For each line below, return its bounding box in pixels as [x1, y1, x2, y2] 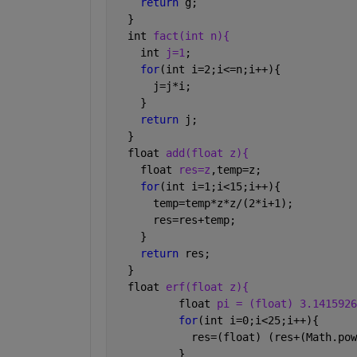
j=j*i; [114, 79, 191, 92]
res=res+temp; [114, 213, 236, 226]
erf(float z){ [165, 280, 249, 293]
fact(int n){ [152, 29, 229, 42]
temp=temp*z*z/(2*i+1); [114, 196, 293, 210]
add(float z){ [165, 146, 249, 159]
